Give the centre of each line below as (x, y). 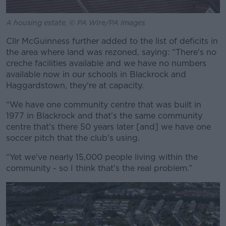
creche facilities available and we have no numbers (106, 63)
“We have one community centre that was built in (104, 104)
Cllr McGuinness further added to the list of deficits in (112, 41)
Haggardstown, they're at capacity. (75, 85)
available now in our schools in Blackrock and (96, 74)
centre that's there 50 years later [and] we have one (108, 127)
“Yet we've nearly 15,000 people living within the (102, 157)
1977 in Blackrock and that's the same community (104, 116)
